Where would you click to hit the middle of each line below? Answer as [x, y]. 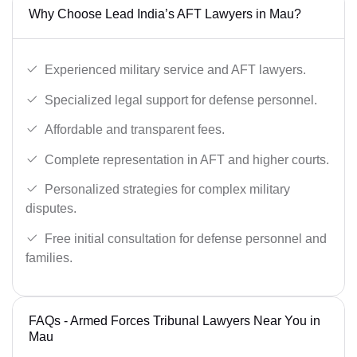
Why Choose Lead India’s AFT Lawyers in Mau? [165, 14]
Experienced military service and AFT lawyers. [175, 69]
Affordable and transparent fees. [135, 130]
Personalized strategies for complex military [167, 190]
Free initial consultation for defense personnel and [186, 238]
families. [49, 257]
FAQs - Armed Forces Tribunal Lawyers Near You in [175, 320]
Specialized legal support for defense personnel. [181, 100]
